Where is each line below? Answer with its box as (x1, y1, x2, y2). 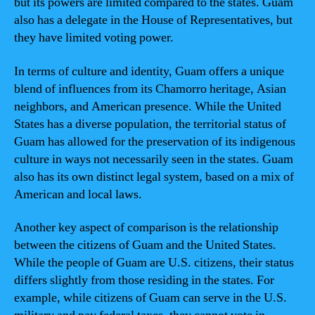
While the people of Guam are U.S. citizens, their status (14, 255, 294, 271)
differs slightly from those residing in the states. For (14, 272, 274, 288)
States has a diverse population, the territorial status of (14, 115, 286, 132)
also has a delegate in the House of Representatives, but (14, 12, 292, 28)
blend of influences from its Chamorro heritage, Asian (14, 80, 286, 97)
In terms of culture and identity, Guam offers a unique (14, 63, 284, 79)
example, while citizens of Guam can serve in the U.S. (14, 290, 287, 306)
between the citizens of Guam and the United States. (14, 237, 276, 253)
